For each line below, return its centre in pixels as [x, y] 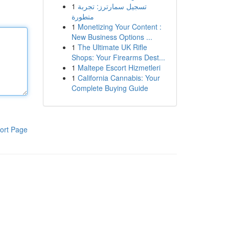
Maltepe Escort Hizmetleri [119, 67]
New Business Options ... [112, 37]
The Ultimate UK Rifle [112, 47]
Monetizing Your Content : [119, 27]
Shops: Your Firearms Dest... [118, 57]
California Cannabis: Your [119, 78]
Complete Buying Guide [110, 88]
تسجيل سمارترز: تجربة [112, 6]
